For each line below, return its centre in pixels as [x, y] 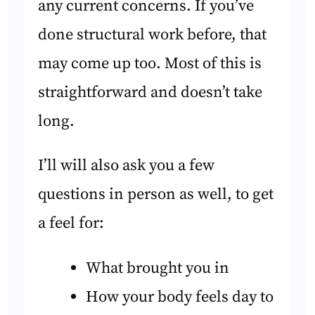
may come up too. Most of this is [150, 63]
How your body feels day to [179, 297]
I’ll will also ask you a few [127, 166]
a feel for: [71, 224]
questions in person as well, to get [156, 195]
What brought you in [157, 268]
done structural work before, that [153, 34]
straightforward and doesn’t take [150, 92]
